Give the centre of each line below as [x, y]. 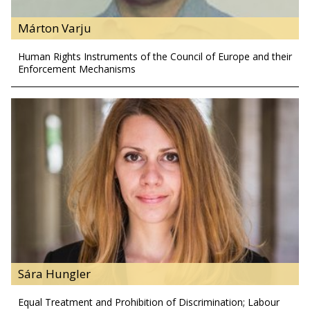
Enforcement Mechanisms [77, 69]
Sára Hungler [54, 274]
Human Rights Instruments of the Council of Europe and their [155, 56]
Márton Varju [55, 28]
